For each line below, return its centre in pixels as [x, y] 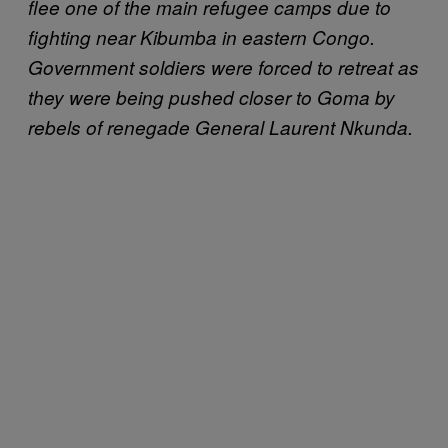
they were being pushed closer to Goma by [211, 96]
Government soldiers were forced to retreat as [223, 66]
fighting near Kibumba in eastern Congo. [201, 36]
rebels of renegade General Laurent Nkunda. [220, 126]
